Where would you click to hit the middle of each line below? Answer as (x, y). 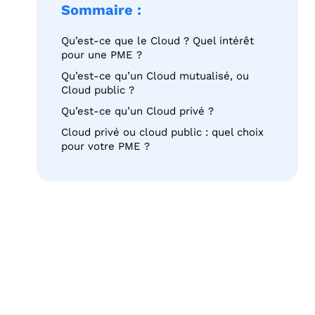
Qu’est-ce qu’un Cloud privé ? (137, 111)
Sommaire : (101, 10)
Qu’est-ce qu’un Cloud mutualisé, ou (155, 76)
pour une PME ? (102, 55)
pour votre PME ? (105, 146)
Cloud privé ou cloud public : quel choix (162, 132)
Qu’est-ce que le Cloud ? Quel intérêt (157, 41)
